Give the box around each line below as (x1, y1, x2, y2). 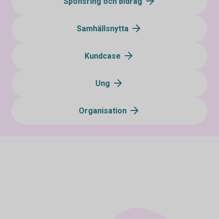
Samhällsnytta (77, 24, 131, 34)
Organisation (79, 106, 129, 116)
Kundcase (85, 51, 123, 61)
